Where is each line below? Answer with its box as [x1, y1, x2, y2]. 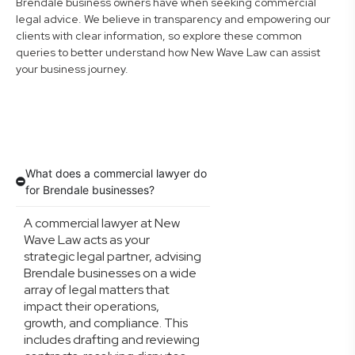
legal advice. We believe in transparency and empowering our [16, 12, 330, 26]
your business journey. [16, 62, 128, 76]
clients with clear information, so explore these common [16, 29, 302, 43]
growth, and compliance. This [24, 315, 188, 331]
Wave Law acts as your [24, 231, 150, 248]
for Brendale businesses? [25, 183, 155, 197]
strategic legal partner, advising [24, 248, 201, 265]
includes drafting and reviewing [24, 331, 200, 348]
